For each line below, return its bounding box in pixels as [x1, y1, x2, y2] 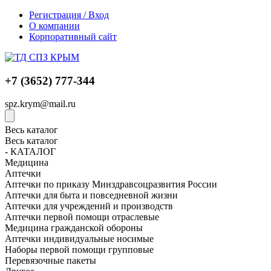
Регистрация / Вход [29, 10, 109, 20]
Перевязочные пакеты [5, 255, 96, 266]
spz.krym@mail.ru [5, 99, 76, 109]
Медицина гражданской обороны [5, 223, 143, 233]
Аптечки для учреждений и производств [5, 201, 173, 212]
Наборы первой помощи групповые [5, 244, 154, 255]
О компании [29, 21, 80, 31]
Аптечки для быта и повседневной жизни [5, 190, 178, 201]
